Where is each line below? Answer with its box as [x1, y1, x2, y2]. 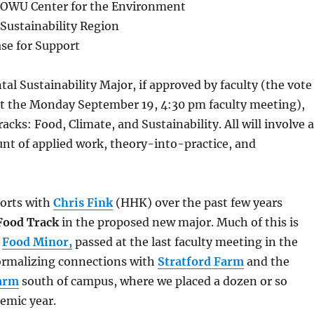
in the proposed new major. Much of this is [58, 215, 299, 230]
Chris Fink [53, 196, 113, 210]
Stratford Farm [157, 254, 244, 269]
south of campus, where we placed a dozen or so [18, 274, 287, 289]
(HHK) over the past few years [112, 196, 282, 210]
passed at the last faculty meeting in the [71, 235, 298, 250]
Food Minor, [1, 235, 72, 250]
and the [243, 254, 289, 269]
